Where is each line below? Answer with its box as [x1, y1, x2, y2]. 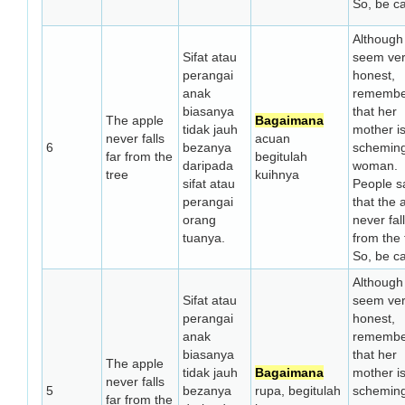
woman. [353, 158, 398, 173]
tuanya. [183, 231, 225, 245]
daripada [183, 158, 233, 173]
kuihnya [255, 167, 299, 182]
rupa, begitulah [255, 383, 341, 398]
